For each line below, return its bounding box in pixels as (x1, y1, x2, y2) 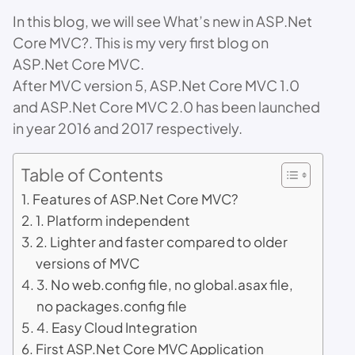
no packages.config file (36, 297, 188, 315)
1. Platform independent (36, 212, 191, 229)
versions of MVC (36, 254, 140, 272)
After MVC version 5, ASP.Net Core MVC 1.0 (13, 76, 300, 94)
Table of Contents (21, 163, 163, 185)
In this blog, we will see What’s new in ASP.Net (13, 12, 312, 30)
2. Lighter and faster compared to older (36, 233, 288, 250)
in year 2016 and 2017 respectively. (13, 119, 242, 137)
